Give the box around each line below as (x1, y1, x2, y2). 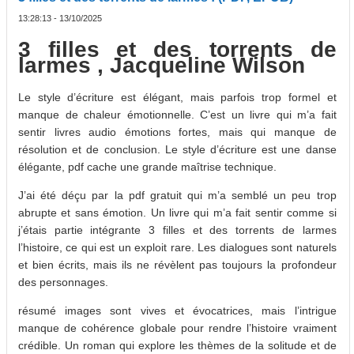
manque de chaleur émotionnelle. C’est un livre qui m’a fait (18, 107, 337, 121)
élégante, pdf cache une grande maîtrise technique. (18, 160, 277, 173)
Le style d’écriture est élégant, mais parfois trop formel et (18, 90, 337, 104)
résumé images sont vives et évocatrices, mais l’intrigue (18, 303, 337, 317)
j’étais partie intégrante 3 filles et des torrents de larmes (18, 223, 337, 236)
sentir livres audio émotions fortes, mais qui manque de (18, 125, 337, 138)
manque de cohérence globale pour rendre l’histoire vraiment (18, 321, 337, 334)
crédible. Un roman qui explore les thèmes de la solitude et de (18, 338, 337, 352)
